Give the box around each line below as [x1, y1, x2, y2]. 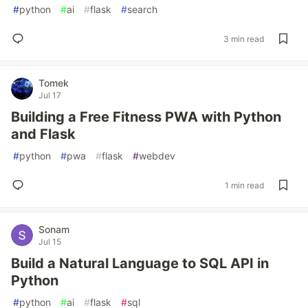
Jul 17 [38, 90, 61, 100]
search [127, 3, 157, 15]
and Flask [11, 126, 76, 142]
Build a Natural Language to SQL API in [11, 255, 269, 272]
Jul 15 [38, 236, 61, 247]
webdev [139, 150, 175, 162]
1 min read [225, 179, 264, 190]
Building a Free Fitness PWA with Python [11, 109, 281, 125]
